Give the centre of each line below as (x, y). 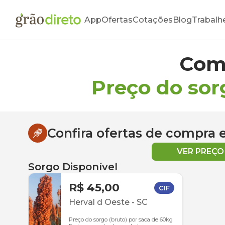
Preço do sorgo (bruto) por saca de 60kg (121, 219)
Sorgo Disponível (73, 167)
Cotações (153, 20)
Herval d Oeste (99, 202)
